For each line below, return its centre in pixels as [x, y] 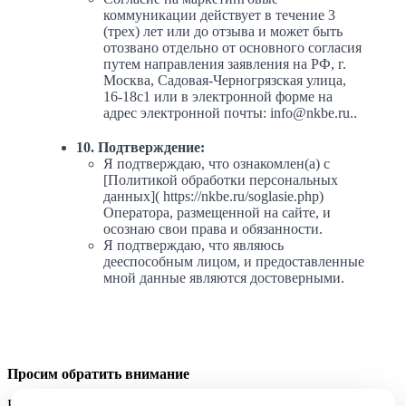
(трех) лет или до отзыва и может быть [223, 32]
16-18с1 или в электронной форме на [218, 97]
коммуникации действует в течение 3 [219, 15]
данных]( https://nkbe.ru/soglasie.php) [213, 197]
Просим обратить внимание [98, 374]
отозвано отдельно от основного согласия [232, 48]
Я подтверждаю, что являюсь [193, 246]
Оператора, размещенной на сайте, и [217, 213]
